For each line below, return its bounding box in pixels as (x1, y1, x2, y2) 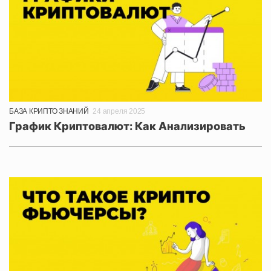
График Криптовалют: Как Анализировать (9, 119, 246, 132)
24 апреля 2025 (93, 106, 146, 116)
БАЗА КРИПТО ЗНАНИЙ (9, 106, 89, 116)
